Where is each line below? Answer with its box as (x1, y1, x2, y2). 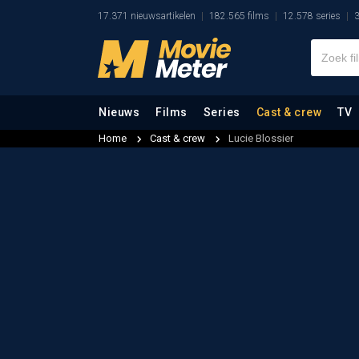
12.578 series (283, 10, 341, 22)
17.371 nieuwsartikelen (98, 10, 196, 22)
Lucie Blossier (228, 132, 293, 144)
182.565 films (209, 10, 269, 22)
